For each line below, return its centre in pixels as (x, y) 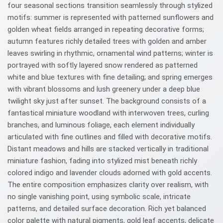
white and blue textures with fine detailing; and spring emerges (110, 77)
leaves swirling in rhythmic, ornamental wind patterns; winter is (110, 53)
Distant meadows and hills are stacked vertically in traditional (108, 149)
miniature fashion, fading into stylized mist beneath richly (102, 161)
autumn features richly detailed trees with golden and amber (107, 41)
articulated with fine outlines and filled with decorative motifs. (110, 137)
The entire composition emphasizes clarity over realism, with (108, 185)
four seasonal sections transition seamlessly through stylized (110, 5)
